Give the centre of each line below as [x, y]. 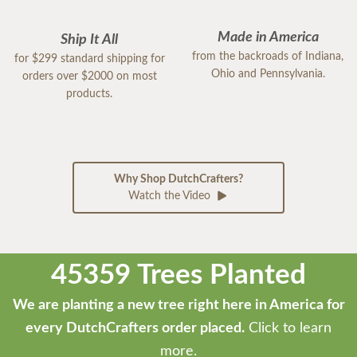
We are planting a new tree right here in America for [178, 305]
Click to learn [288, 328]
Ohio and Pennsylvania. [268, 74]
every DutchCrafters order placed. [135, 328]
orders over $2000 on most [89, 76]
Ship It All [89, 39]
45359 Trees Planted [178, 275]
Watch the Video [171, 196]
